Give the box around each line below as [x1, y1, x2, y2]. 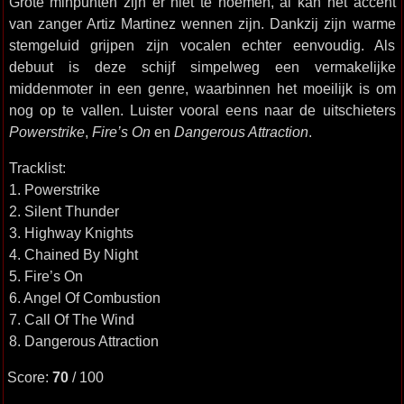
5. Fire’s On [8, 268, 83, 284]
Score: [6, 369, 52, 385]
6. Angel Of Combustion [8, 289, 161, 306]
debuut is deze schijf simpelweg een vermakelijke [8, 59, 396, 75]
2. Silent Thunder [8, 203, 119, 219]
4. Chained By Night [8, 246, 138, 262]
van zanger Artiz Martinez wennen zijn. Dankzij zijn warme [8, 15, 396, 32]
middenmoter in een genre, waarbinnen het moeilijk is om [8, 80, 396, 96]
